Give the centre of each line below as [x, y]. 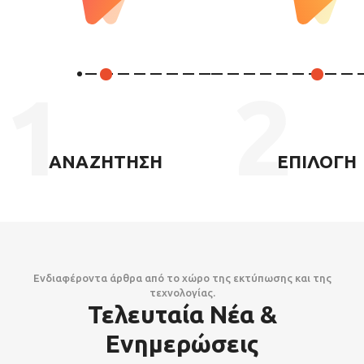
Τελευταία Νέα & [182, 314]
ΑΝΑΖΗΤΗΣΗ [106, 161]
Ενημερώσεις [182, 343]
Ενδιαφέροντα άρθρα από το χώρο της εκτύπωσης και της [182, 277]
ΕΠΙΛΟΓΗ [317, 161]
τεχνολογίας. [182, 292]
